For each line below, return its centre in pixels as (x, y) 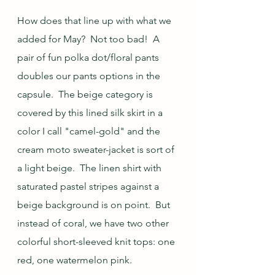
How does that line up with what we (95, 21)
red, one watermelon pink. (76, 260)
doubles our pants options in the (90, 76)
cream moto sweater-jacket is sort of (97, 150)
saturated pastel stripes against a (89, 187)
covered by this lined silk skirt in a (91, 113)
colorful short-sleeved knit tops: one (97, 242)
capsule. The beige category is (86, 95)
